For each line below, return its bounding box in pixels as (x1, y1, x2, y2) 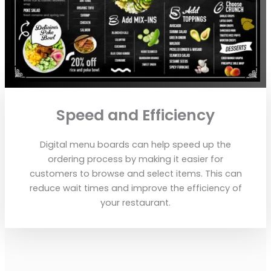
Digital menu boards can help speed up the (40, 139, 231, 151)
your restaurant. (100, 197, 171, 209)
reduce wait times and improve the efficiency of (29, 182, 242, 195)
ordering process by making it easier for (48, 153, 223, 166)
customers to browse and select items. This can (29, 168, 242, 180)
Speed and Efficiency (56, 105, 215, 126)
